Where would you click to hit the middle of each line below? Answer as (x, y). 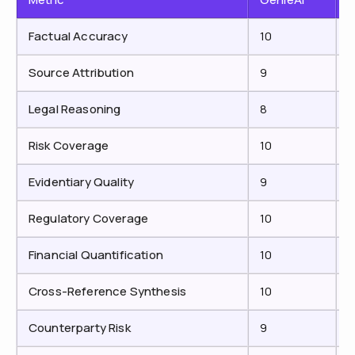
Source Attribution (81, 72)
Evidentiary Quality (82, 181)
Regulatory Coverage (89, 218)
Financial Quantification (96, 254)
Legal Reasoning (75, 109)
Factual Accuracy (78, 36)
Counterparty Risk (80, 327)
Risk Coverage (69, 145)
